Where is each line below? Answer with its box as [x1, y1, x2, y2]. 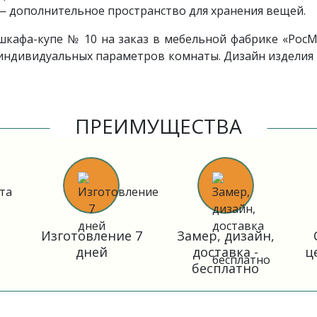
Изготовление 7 [40, 227, 142, 244]
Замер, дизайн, [176, 227, 275, 244]
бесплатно [192, 260, 260, 277]
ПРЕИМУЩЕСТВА [75, 113, 242, 139]
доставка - [192, 243, 259, 260]
